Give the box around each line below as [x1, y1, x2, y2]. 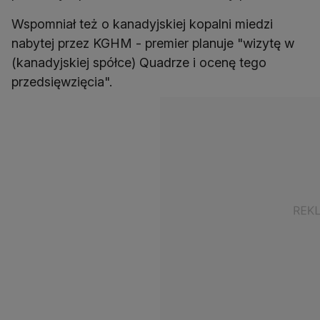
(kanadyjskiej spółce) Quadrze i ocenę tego [11, 55, 266, 71]
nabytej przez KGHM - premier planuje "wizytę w [11, 36, 294, 51]
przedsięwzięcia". [11, 74, 112, 90]
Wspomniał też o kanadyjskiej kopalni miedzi [11, 16, 273, 32]
